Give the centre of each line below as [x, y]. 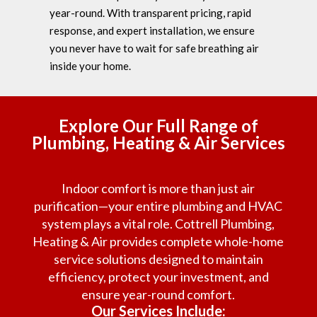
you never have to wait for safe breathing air [154, 48]
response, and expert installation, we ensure [152, 31]
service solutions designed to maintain [158, 259]
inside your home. [90, 66]
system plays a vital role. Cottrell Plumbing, [158, 224]
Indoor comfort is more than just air [158, 189]
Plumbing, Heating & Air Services [158, 143]
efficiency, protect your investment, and [158, 277]
